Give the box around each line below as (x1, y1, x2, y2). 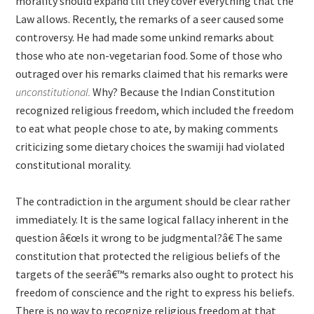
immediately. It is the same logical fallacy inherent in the (15, 212, 289, 226)
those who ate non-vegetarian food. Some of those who (15, 48, 283, 62)
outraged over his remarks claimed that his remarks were (15, 67, 289, 81)
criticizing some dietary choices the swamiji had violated (15, 139, 285, 153)
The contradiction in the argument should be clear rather (15, 194, 291, 208)
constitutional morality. (15, 158, 132, 172)
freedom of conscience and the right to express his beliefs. (15, 285, 295, 299)
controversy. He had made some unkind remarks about (15, 30, 275, 44)
